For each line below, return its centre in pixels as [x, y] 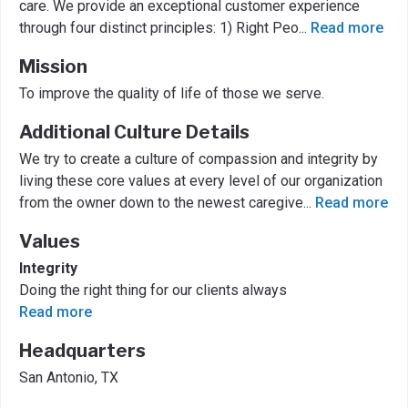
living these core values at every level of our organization [201, 181]
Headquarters [82, 351]
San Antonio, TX [69, 377]
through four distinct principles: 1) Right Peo [159, 28]
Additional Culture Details [134, 132]
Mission [53, 66]
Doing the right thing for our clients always [153, 290]
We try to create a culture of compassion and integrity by [199, 159]
